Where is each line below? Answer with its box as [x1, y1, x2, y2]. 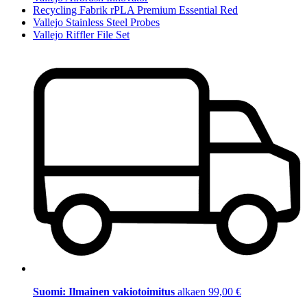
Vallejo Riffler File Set [33, 28, 130, 40]
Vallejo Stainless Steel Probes [33, 16, 160, 28]
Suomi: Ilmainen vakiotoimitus [33, 286, 177, 298]
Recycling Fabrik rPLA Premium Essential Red [33, 3, 238, 16]
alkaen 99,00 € [177, 286, 241, 298]
